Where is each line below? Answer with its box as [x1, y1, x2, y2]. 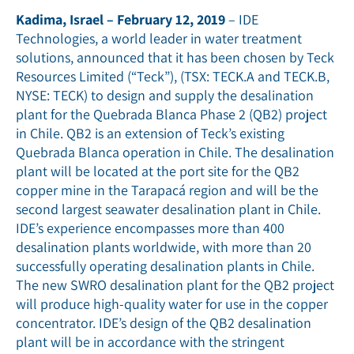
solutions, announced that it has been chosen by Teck [16, 47, 334, 66]
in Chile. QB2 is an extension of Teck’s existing [16, 123, 284, 142]
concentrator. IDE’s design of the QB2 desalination [16, 313, 311, 332]
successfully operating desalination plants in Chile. [16, 256, 314, 275]
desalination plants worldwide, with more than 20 [16, 237, 311, 256]
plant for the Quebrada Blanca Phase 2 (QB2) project [16, 104, 327, 123]
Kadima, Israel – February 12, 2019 [16, 9, 225, 28]
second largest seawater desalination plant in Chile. [16, 199, 321, 218]
